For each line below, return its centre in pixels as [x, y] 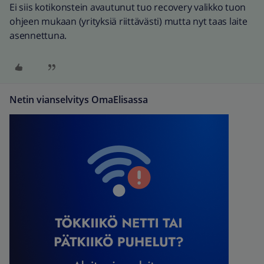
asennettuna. [38, 35]
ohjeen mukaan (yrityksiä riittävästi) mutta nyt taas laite [128, 21]
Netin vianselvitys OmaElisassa [79, 100]
